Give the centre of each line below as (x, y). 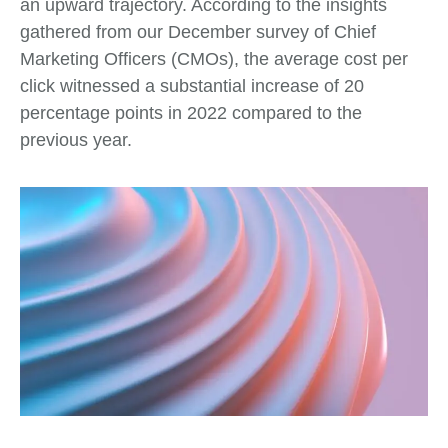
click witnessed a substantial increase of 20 (192, 85)
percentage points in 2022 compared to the (191, 112)
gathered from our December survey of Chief (198, 31)
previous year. (76, 139)
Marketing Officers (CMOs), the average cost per (214, 58)
